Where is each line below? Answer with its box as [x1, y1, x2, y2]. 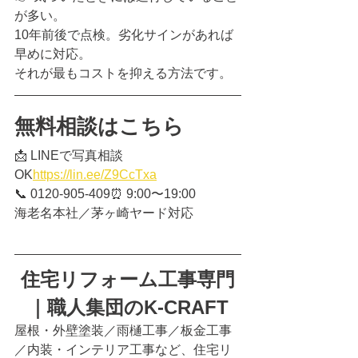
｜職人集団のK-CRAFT [27, 296, 229, 319]
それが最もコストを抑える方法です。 [14, 66, 232, 81]
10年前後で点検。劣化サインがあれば [14, 28, 233, 42]
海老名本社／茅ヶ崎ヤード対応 [14, 206, 193, 221]
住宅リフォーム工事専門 [21, 268, 235, 291]
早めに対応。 [14, 47, 91, 62]
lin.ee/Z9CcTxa [70, 168, 157, 182]
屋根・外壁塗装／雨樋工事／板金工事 [14, 324, 232, 338]
